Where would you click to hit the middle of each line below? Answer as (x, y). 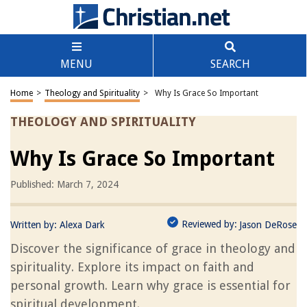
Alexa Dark (82, 225)
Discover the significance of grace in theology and (153, 248)
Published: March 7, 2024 (64, 184)
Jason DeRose (268, 225)
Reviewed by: (209, 224)
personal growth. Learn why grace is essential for (150, 285)
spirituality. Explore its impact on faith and (132, 267)
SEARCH (230, 64)
